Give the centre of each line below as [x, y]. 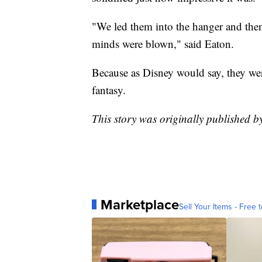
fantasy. [109, 89]
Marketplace [140, 204]
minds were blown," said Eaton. [163, 43]
